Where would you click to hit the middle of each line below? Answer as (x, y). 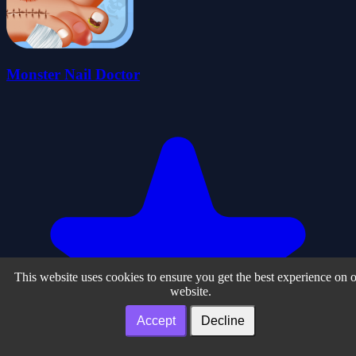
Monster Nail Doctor (73, 75)
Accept (156, 321)
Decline (223, 321)
